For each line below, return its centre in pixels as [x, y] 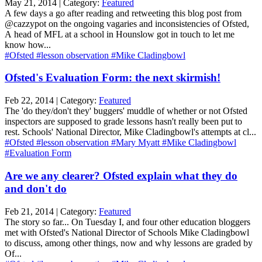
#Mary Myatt [137, 143]
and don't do [36, 188]
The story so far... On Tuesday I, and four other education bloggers [127, 222]
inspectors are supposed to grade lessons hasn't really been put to [123, 122]
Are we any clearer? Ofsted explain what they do [121, 175]
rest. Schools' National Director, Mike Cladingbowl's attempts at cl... [130, 132]
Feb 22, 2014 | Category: [52, 101]
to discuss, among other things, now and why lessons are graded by [129, 243]
